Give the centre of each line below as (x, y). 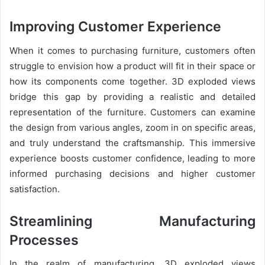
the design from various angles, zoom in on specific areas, (132, 127)
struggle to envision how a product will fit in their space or (132, 66)
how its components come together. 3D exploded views (132, 81)
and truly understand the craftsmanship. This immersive (132, 143)
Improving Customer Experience (115, 27)
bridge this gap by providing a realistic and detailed (132, 96)
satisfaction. (35, 189)
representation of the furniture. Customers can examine (132, 112)
